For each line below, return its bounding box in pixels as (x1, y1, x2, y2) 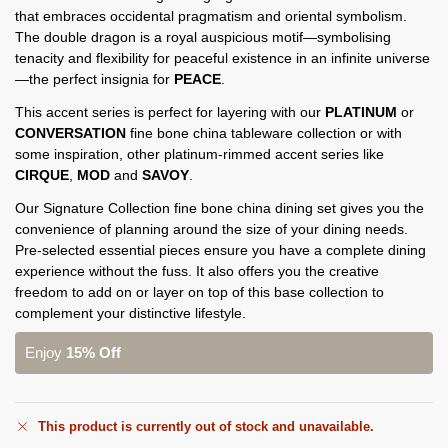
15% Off (66, 343, 121, 361)
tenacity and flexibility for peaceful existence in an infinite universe (15, 49, 430, 66)
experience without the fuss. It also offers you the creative (15, 262, 379, 279)
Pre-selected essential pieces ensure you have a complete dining (15, 241, 426, 258)
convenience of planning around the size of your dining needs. (15, 220, 408, 237)
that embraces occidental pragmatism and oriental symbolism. (15, 7, 407, 24)
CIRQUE (15, 166, 69, 183)
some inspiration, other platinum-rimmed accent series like (15, 145, 384, 162)
